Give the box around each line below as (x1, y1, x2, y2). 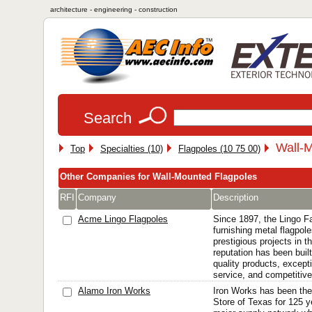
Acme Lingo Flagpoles (78, 214, 168, 224)
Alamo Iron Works (78, 286, 150, 296)
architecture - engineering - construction (50, 6, 178, 13)
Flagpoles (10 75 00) (178, 143, 260, 154)
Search (84, 109, 132, 127)
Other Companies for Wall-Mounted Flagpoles (60, 171, 257, 182)
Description (213, 192, 258, 203)
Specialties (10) (100, 143, 163, 154)
